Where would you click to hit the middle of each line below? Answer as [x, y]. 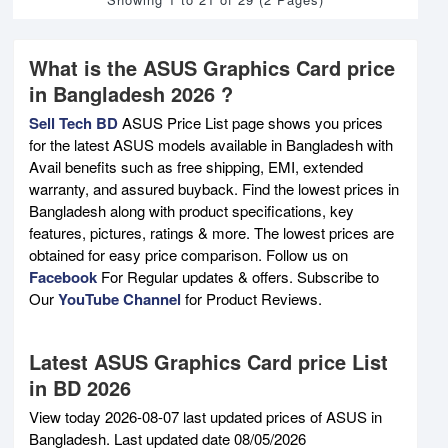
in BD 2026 [80, 387]
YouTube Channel [119, 298]
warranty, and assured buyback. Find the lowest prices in [214, 188]
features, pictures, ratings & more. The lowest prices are [211, 232]
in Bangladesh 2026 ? [131, 93]
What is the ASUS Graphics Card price [212, 67]
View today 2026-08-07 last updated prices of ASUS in [205, 416]
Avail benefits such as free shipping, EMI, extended [196, 166]
